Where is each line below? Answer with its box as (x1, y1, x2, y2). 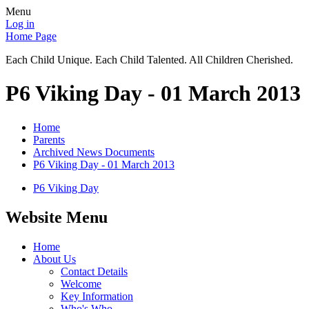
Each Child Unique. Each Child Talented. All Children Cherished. (6, 54, 293, 66)
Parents (33, 133, 65, 146)
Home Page (6, 30, 57, 42)
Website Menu (6, 208, 108, 226)
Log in (6, 18, 34, 30)
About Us (33, 252, 76, 265)
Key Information (61, 290, 133, 302)
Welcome (61, 277, 101, 290)
